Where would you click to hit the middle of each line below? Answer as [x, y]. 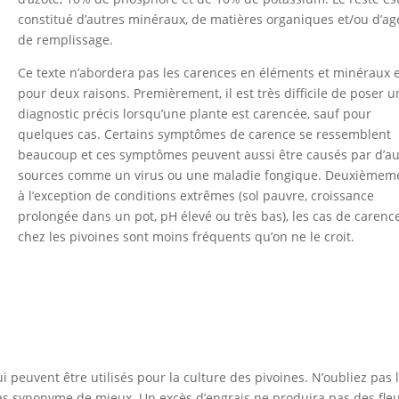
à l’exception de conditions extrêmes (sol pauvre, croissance [196, 196]
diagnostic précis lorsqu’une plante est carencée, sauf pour [195, 114]
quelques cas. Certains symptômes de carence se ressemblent [205, 134]
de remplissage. [66, 40]
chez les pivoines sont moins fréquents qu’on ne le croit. [187, 237]
